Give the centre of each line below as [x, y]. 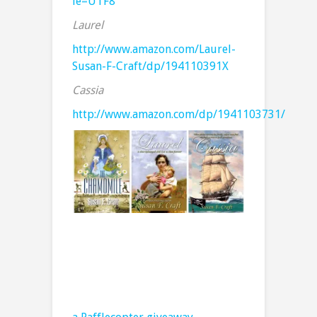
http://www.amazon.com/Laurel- [154, 50]
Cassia [88, 91]
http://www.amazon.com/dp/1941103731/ [179, 115]
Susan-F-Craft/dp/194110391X [150, 67]
